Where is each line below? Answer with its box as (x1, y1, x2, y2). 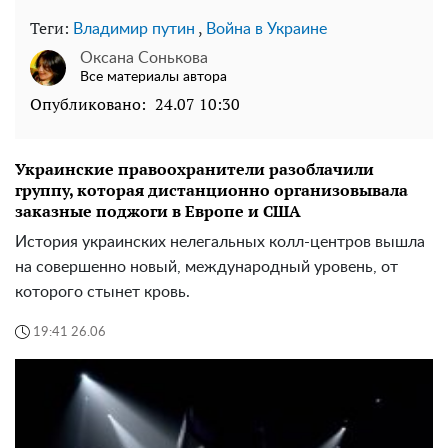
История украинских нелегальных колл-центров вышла (15, 234, 425, 251)
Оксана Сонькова (80, 50, 208, 67)
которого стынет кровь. (15, 284, 190, 301)
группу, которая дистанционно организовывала (15, 179, 408, 202)
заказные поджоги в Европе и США (15, 200, 301, 223)
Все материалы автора (80, 70, 227, 85)
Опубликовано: (30, 93, 146, 116)
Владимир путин (73, 21, 195, 38)
